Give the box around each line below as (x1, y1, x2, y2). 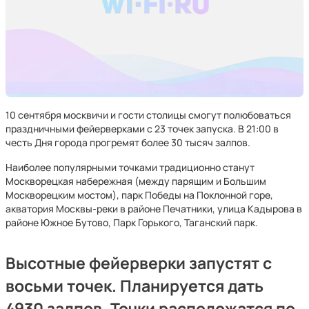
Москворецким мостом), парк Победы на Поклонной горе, (6, 188, 273, 201)
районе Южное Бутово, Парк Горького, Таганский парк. (6, 216, 258, 229)
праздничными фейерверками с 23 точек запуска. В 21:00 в (6, 122, 279, 135)
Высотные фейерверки (6, 252, 189, 274)
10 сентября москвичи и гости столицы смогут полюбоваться (6, 108, 291, 121)
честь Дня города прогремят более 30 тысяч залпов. (6, 136, 250, 149)
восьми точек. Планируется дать (6, 275, 263, 297)
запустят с (189, 252, 272, 274)
